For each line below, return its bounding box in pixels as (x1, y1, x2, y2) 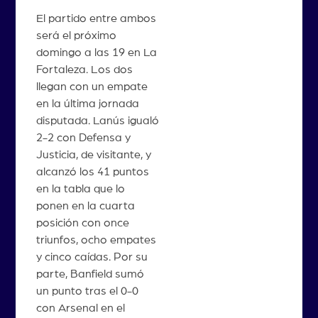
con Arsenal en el (35, 302, 125, 314)
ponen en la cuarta (35, 200, 135, 212)
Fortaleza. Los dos (35, 64, 133, 75)
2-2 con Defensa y (35, 132, 131, 143)
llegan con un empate (35, 81, 148, 92)
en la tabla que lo (35, 183, 125, 194)
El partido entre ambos (35, 13, 156, 24)
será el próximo (35, 30, 116, 41)
